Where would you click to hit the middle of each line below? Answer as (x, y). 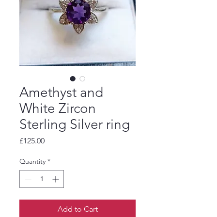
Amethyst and (61, 92)
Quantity (32, 161)
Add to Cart (77, 209)
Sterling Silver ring (75, 124)
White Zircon (58, 108)
